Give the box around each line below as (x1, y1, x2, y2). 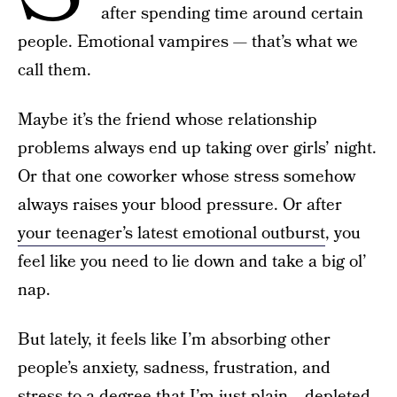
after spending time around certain (101, 2, 363, 26)
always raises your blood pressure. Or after (18, 193, 342, 217)
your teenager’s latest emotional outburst (18, 222, 325, 245)
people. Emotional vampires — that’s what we (18, 30, 358, 54)
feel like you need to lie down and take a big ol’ (18, 250, 367, 274)
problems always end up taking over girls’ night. (18, 136, 377, 160)
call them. (18, 58, 91, 82)
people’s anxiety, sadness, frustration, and (18, 356, 331, 380)
